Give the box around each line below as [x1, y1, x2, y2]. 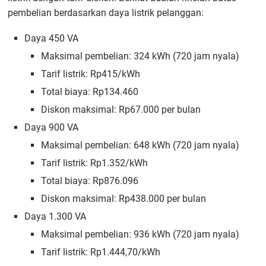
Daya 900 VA [24, 121, 79, 133]
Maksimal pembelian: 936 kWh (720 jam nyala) [41, 228, 240, 240]
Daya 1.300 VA [24, 210, 87, 222]
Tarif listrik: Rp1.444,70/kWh [41, 246, 161, 258]
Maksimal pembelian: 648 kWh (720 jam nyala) [41, 139, 240, 151]
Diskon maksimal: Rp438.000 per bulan [41, 192, 207, 204]
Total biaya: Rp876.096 [41, 175, 139, 186]
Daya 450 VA [24, 32, 79, 44]
